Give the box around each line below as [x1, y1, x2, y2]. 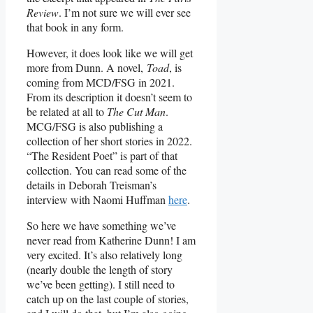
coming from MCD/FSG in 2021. [27, 74, 175, 89]
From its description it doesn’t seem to [27, 89, 192, 104]
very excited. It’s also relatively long [27, 247, 182, 262]
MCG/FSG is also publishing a [27, 118, 163, 133]
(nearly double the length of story [27, 261, 173, 277]
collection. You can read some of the [27, 162, 187, 177]
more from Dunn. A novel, [27, 59, 147, 75]
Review [27, 4, 59, 20]
